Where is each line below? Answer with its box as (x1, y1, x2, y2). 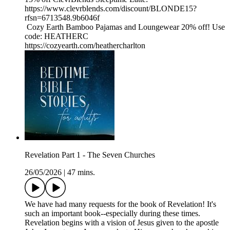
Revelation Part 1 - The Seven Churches (25, 150, 155, 160)
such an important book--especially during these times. (25, 209, 200, 218)
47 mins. (67, 168, 95, 177)
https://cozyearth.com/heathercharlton (25, 41, 145, 50)
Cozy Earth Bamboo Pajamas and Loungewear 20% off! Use (25, 23, 225, 32)
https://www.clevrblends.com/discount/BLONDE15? (25, 4, 197, 13)
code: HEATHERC (25, 32, 88, 41)
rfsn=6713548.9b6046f (25, 13, 100, 23)
